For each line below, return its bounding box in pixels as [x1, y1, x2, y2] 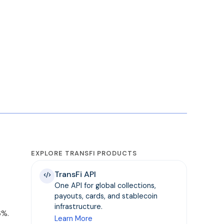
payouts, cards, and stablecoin [54, 191, 158, 201]
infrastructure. [54, 202, 103, 211]
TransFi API [54, 169, 96, 180]
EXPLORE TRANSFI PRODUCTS [31, 149, 137, 158]
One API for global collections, [54, 181, 156, 190]
